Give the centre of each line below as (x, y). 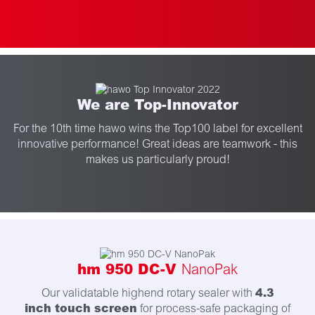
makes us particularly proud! (157, 160)
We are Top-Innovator (157, 105)
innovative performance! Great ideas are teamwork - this (157, 144)
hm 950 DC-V (129, 269)
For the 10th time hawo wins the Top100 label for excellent (157, 129)
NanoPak (210, 270)
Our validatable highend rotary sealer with (148, 293)
